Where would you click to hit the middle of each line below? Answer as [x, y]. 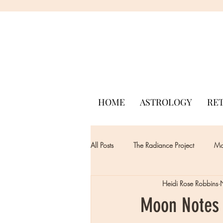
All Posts [102, 145]
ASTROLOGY [166, 102]
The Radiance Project [164, 145]
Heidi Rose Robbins [190, 184]
